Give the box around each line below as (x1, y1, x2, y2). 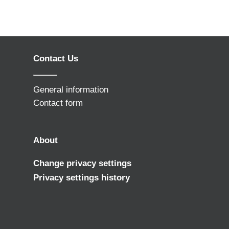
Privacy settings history (33, 173, 130, 183)
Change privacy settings (33, 158, 131, 169)
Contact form (33, 98, 83, 108)
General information (33, 84, 108, 95)
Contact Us (33, 53, 78, 63)
